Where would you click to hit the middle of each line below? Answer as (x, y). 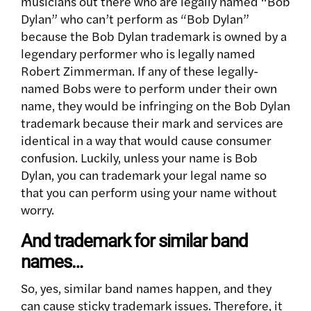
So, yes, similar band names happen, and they (146, 288)
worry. (37, 210)
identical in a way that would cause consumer (146, 140)
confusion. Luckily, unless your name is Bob (139, 158)
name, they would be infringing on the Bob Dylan (155, 106)
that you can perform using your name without (149, 192)
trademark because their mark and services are (152, 123)
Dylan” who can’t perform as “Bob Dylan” (135, 19)
